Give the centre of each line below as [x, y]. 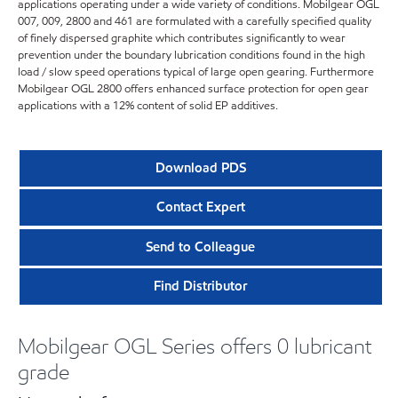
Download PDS [200, 168]
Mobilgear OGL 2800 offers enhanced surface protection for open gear [193, 88]
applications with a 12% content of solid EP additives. [148, 105]
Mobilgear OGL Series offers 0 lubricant [195, 346]
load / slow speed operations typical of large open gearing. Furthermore [196, 72]
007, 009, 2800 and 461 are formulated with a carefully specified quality [195, 21]
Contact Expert [200, 207]
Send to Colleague [201, 247]
